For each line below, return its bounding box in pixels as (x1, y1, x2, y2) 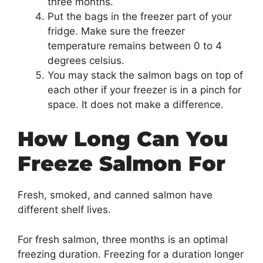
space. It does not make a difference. (48, 98, 224, 110)
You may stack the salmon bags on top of (48, 69, 243, 81)
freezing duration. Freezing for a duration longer (18, 248, 244, 260)
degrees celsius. (48, 54, 124, 66)
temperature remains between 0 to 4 (48, 39, 222, 52)
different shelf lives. (18, 204, 111, 216)
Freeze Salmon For (18, 151, 225, 177)
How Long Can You (18, 126, 228, 152)
